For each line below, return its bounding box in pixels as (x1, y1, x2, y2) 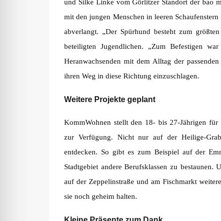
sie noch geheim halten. (64, 192, 137, 200)
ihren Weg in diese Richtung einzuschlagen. (64, 72, 199, 80)
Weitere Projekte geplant (64, 95, 155, 104)
